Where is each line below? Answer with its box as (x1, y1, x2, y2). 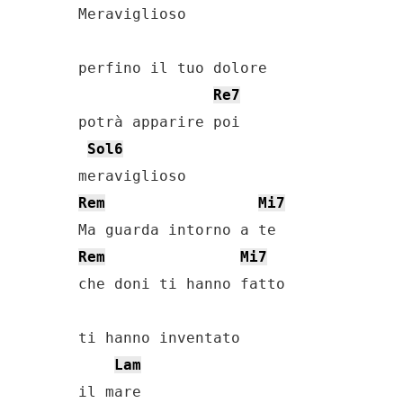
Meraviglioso (78, 5, 186, 22)
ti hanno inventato (78, 329, 240, 346)
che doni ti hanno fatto (78, 275, 285, 292)
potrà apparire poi (78, 113, 240, 130)
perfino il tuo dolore (78, 59, 267, 76)
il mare (78, 383, 141, 400)
